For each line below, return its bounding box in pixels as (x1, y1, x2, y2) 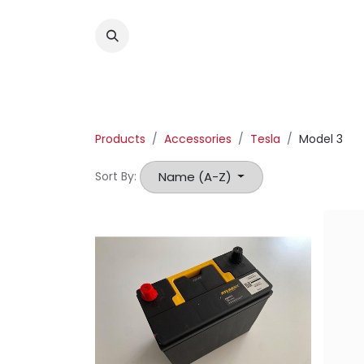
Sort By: (95, 168, 136, 185)
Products (95, 131, 145, 147)
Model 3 (299, 131, 343, 147)
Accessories (164, 131, 232, 147)
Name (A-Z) (158, 168, 232, 185)
